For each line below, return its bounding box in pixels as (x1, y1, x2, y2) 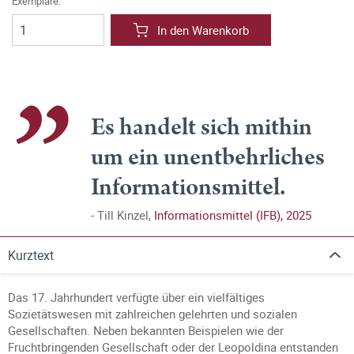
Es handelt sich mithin (91, 111, 312, 145)
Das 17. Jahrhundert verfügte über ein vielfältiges (8, 289, 265, 305)
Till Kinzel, (97, 207, 154, 223)
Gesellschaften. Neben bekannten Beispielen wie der (8, 322, 284, 338)
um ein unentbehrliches (91, 141, 325, 175)
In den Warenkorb (157, 22, 249, 38)
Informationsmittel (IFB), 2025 (154, 207, 311, 223)
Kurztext (8, 247, 54, 264)
